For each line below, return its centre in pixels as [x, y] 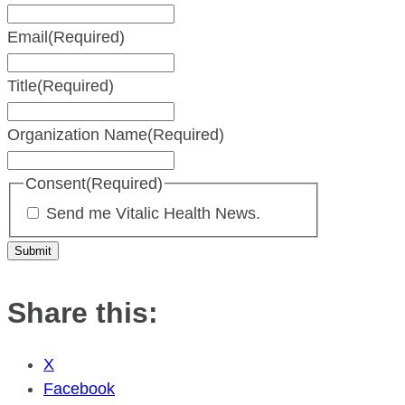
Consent [55, 183]
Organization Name [77, 134]
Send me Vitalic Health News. [153, 214]
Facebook [79, 389]
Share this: [83, 313]
